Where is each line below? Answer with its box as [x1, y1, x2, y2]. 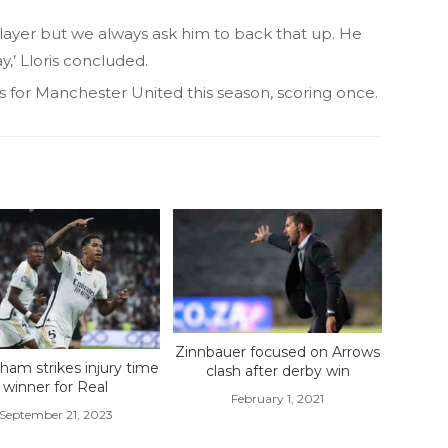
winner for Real [3, 377, 109, 396]
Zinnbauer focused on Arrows [175, 342, 381, 361]
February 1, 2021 [231, 390, 325, 406]
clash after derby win [205, 361, 350, 380]
